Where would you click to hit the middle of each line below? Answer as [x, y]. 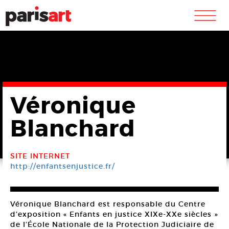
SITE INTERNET [40, 156]
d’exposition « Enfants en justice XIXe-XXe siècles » [114, 214]
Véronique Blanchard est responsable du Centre [108, 204]
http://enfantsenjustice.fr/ [63, 166]
